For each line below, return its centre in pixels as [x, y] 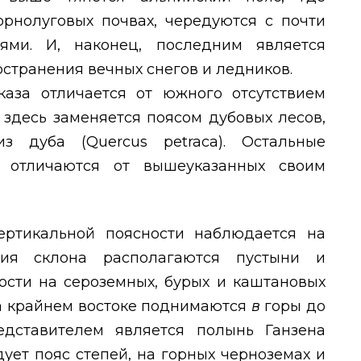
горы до [295, 307]
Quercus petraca [152, 142]
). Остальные [272, 142]
